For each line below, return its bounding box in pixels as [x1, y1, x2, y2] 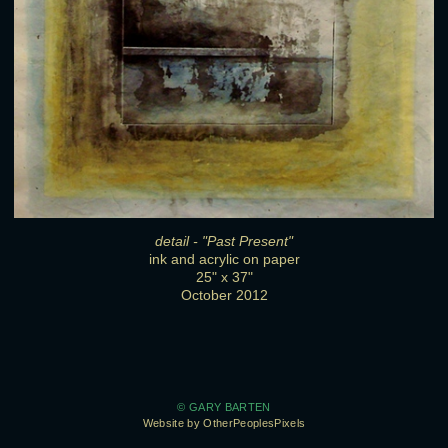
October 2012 [180, 286, 268, 303]
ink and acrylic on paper [148, 250, 300, 267]
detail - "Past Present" [155, 232, 293, 249]
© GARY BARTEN [177, 401, 271, 414]
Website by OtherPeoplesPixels [142, 417, 306, 430]
